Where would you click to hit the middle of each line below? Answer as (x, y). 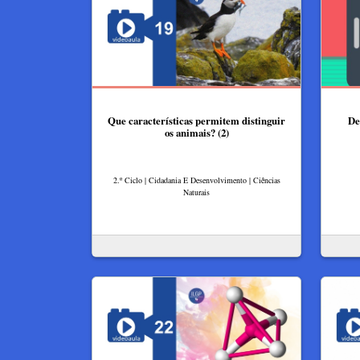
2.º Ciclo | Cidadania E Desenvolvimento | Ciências (196, 180)
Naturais (196, 192)
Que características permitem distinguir (196, 121)
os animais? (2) (196, 133)
